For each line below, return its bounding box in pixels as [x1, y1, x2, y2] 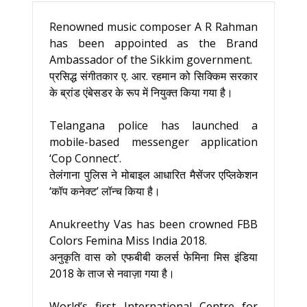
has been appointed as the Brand [49, 36, 258, 51]
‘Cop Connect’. [49, 151, 121, 166]
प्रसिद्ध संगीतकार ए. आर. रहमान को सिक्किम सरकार [49, 69, 258, 84]
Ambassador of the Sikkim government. [49, 52, 252, 67]
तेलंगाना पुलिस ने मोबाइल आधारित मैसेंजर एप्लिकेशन [49, 167, 258, 182]
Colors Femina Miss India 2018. [49, 233, 207, 248]
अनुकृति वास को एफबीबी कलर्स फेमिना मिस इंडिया [49, 249, 258, 265]
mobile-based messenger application [49, 134, 258, 149]
